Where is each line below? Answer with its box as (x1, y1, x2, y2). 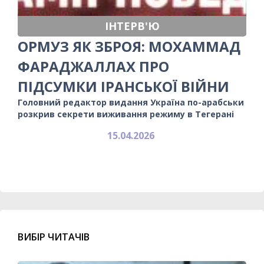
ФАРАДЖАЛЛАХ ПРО (18, 56, 169, 76)
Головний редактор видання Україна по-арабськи (18, 96, 244, 108)
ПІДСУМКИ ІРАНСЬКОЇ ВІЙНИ (18, 76, 229, 96)
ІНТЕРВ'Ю (104, 18, 160, 33)
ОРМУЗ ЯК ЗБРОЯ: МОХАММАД (18, 36, 240, 56)
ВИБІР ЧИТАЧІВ (18, 230, 90, 243)
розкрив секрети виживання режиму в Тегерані (18, 108, 234, 120)
